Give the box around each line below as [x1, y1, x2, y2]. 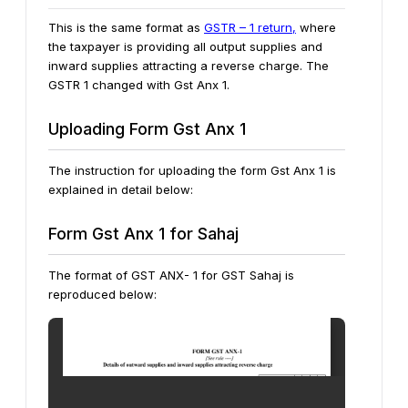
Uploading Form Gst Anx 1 [48, 119, 246, 138]
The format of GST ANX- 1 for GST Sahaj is [48, 268, 294, 282]
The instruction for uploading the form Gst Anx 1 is [48, 163, 336, 178]
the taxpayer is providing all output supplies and [48, 39, 322, 54]
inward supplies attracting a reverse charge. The [48, 58, 329, 73]
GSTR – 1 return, [204, 20, 296, 35]
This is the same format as [48, 20, 204, 35]
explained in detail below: [48, 182, 193, 197]
